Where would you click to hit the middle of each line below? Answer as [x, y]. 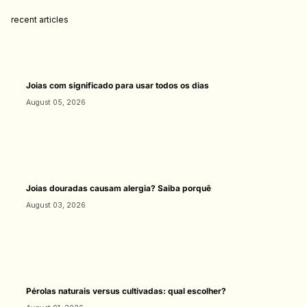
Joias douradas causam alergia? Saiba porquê [118, 188]
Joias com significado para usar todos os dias [117, 85]
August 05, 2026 [56, 102]
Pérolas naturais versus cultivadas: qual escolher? [126, 291]
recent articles [40, 20]
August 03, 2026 [56, 205]
